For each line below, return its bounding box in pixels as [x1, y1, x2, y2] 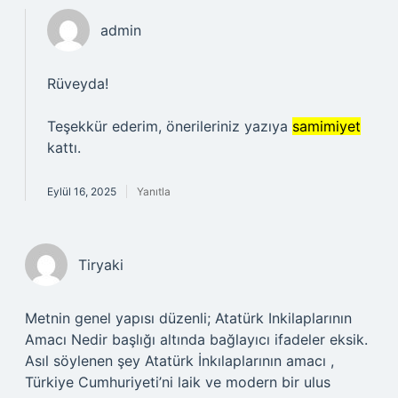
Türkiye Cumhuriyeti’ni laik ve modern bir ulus [25, 373, 330, 391]
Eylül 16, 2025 [47, 185, 116, 198]
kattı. [47, 139, 81, 156]
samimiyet [292, 117, 361, 135]
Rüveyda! [47, 75, 108, 92]
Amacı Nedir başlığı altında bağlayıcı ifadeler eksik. [25, 330, 368, 348]
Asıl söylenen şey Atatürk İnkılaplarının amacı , [25, 352, 334, 370]
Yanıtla [137, 185, 171, 198]
